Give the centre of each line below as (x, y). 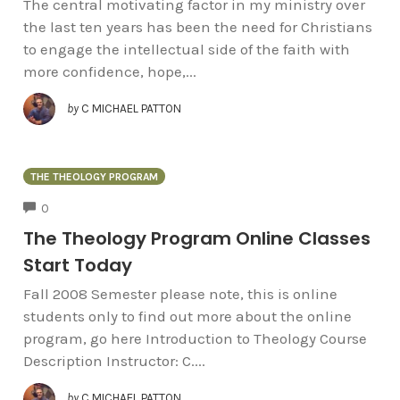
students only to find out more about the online (187, 316)
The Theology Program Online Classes (196, 238)
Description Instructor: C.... (114, 360)
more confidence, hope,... (109, 71)
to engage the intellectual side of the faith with (186, 49)
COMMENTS (80, 206)
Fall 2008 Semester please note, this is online (180, 293)
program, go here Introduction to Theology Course (195, 338)
